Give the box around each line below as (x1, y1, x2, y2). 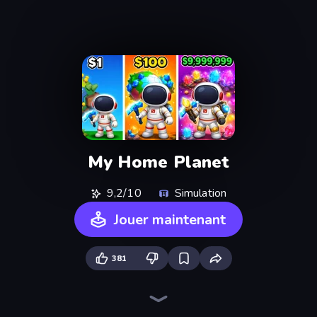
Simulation (174, 185, 227, 201)
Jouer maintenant (114, 209, 226, 229)
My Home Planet (87, 150, 230, 173)
